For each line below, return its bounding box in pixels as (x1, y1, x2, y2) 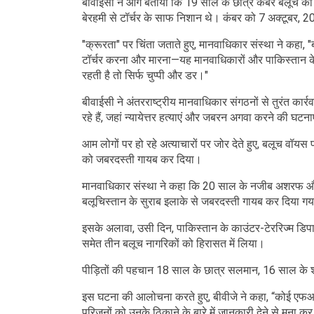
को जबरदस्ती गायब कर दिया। (82, 153, 202, 167)
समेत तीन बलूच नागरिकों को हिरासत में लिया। (82, 237, 265, 251)
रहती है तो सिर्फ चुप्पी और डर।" (82, 69, 208, 83)
